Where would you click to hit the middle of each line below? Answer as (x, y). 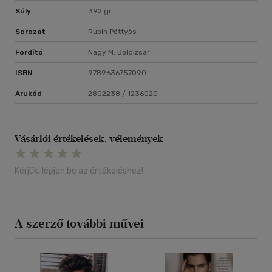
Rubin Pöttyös (112, 32)
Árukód (29, 94)
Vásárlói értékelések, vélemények (89, 139)
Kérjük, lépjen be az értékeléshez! (79, 171)
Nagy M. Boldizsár (119, 53)
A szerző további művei (79, 224)
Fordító (29, 53)
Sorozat (30, 32)
